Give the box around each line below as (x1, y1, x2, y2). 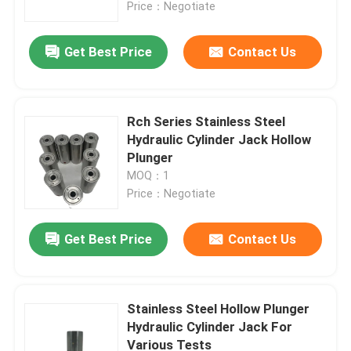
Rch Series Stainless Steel (127, 114, 286, 130)
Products (27, 288, 83, 305)
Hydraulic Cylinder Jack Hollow (127, 132, 312, 148)
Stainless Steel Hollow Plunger (127, 301, 310, 317)
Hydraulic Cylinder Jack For (127, 319, 293, 335)
